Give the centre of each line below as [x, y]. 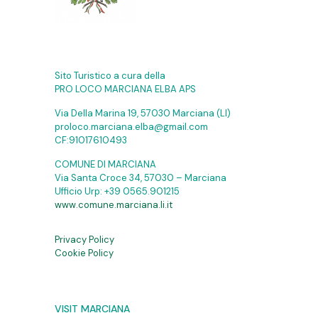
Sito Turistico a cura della [110, 76]
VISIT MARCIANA [92, 309]
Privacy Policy [84, 240]
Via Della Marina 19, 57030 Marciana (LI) [143, 114]
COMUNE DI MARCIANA [105, 165]
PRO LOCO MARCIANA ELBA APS [125, 89]
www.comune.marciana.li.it [114, 205]
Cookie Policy [84, 253]
